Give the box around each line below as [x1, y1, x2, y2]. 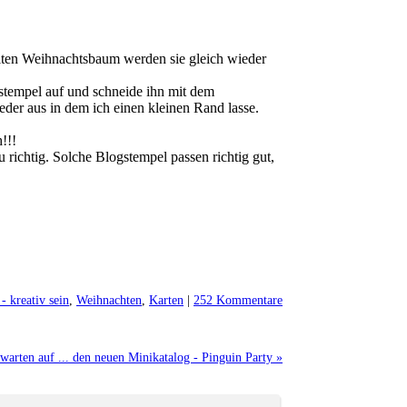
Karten [149, 293, 184, 308]
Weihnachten [76, 293, 142, 308]
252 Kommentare [194, 293, 283, 308]
